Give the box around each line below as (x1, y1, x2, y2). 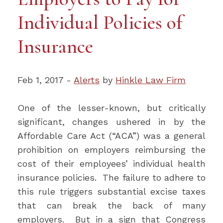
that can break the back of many (17, 200, 206, 211)
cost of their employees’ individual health (17, 158, 206, 169)
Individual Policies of (17, 10, 182, 34)
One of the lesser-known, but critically (17, 103, 206, 113)
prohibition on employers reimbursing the (17, 144, 206, 155)
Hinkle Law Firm (115, 75, 186, 85)
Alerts (74, 75, 100, 85)
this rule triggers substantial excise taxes (17, 186, 206, 197)
